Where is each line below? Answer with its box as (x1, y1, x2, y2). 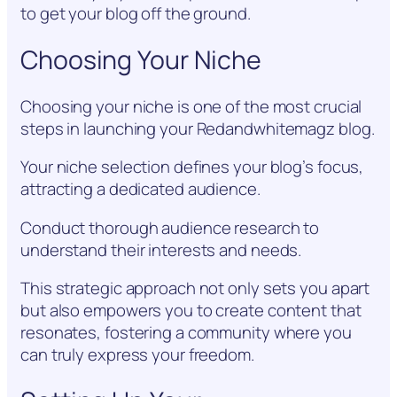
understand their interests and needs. (20, 237, 302, 261)
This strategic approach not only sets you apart (20, 276, 370, 300)
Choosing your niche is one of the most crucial (20, 94, 362, 118)
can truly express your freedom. (20, 343, 254, 367)
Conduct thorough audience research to (20, 215, 320, 239)
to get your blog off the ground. (20, 2, 251, 26)
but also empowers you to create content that (20, 299, 362, 323)
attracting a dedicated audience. (20, 177, 261, 201)
